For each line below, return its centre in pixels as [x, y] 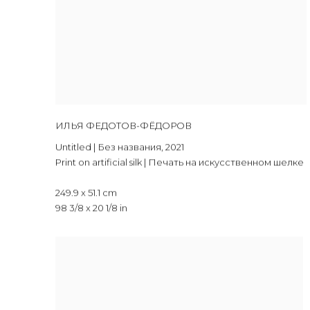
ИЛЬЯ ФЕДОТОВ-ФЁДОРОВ [124, 126]
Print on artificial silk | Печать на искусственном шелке [180, 162]
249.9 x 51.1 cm [86, 193]
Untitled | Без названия [108, 147]
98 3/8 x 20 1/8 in [91, 208]
